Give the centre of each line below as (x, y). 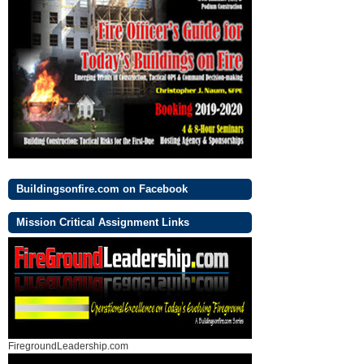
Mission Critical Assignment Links (103, 222)
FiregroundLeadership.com (68, 346)
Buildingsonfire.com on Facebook (102, 189)
